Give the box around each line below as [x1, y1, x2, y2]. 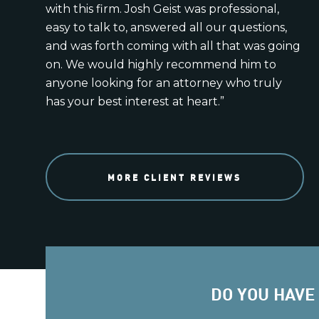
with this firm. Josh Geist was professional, [46, 2, 279, 16]
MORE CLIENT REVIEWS [108, 170, 242, 183]
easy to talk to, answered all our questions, [46, 21, 287, 35]
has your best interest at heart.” [46, 95, 224, 109]
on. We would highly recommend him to [46, 58, 276, 72]
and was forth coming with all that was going [46, 39, 300, 53]
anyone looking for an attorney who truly [46, 76, 282, 90]
